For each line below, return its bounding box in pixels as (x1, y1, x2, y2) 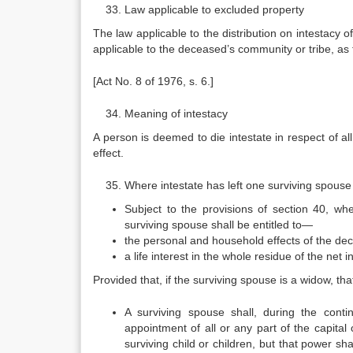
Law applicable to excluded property (124, 3, 304, 16)
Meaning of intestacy (124, 107, 228, 120)
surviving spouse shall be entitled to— (124, 218, 313, 231)
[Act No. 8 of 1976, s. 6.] (93, 75, 214, 87)
